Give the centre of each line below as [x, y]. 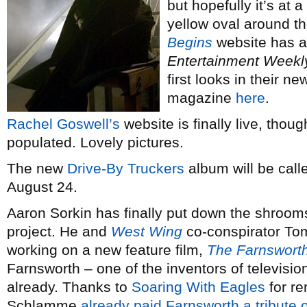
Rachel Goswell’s [63, 124]
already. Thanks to [69, 287]
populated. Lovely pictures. [95, 142]
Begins [190, 42]
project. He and [59, 231]
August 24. [42, 187]
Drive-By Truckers [126, 168]
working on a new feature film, [107, 250]
